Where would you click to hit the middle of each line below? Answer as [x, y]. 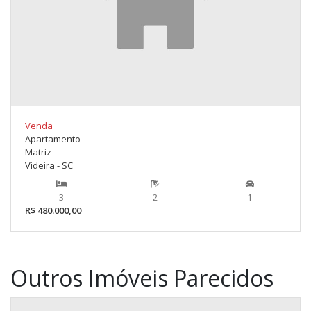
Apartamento [53, 139]
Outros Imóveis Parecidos [142, 278]
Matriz [38, 152]
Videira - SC [49, 166]
